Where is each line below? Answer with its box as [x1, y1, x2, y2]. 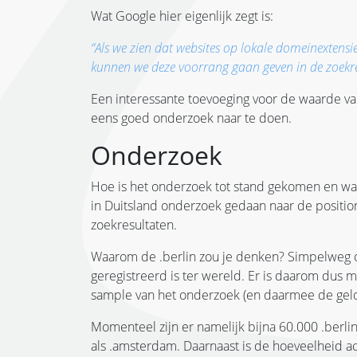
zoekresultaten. [91, 215, 180, 233]
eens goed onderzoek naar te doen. [91, 108, 292, 127]
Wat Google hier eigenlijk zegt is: [91, 6, 277, 25]
